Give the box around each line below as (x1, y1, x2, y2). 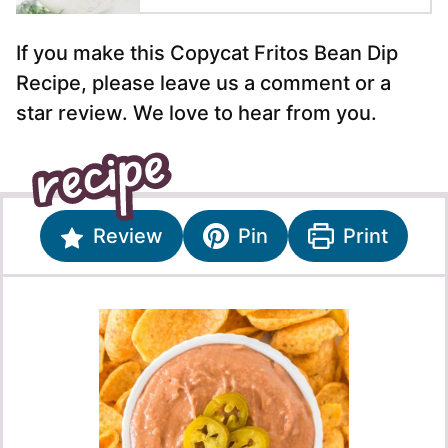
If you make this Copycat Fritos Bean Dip (16, 41, 398, 66)
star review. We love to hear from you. (16, 101, 377, 126)
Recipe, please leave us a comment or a (16, 71, 391, 96)
